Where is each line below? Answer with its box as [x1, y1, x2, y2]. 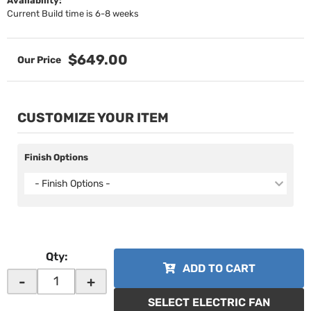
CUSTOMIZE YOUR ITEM [17, 110, 169, 126]
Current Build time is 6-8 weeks [7, 8, 139, 19]
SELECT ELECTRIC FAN [148, 296, 270, 309]
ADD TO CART [182, 262, 255, 275]
